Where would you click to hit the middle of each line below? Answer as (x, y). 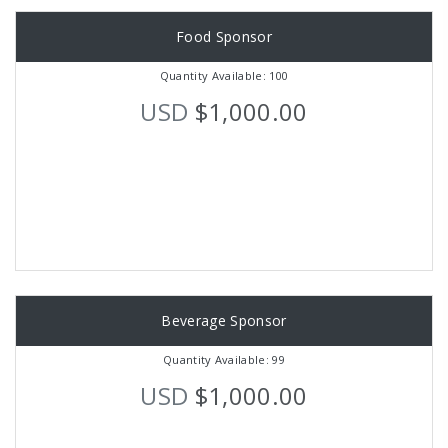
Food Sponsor (224, 36)
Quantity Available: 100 (224, 75)
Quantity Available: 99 (224, 359)
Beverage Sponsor (224, 320)
